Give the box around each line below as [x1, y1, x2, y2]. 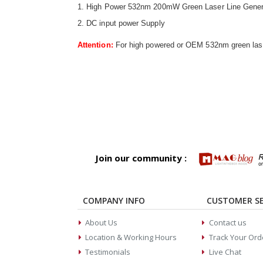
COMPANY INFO [83, 195, 145, 207]
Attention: [77, 41, 113, 50]
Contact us [208, 217, 247, 228]
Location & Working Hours [85, 232, 177, 243]
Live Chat [208, 247, 241, 258]
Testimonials [85, 247, 131, 258]
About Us [85, 217, 118, 228]
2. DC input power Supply [77, 19, 165, 28]
